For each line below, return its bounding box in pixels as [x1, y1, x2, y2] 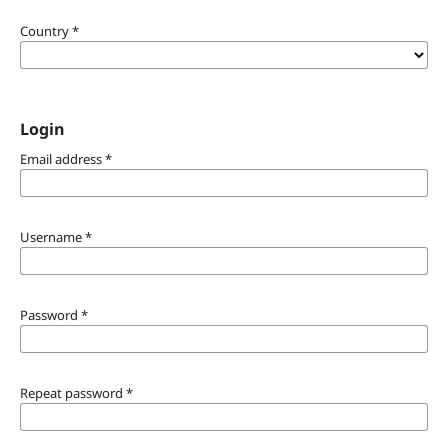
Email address [19, 149, 105, 168]
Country [19, 21, 72, 40]
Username [19, 227, 85, 246]
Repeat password [19, 383, 126, 402]
